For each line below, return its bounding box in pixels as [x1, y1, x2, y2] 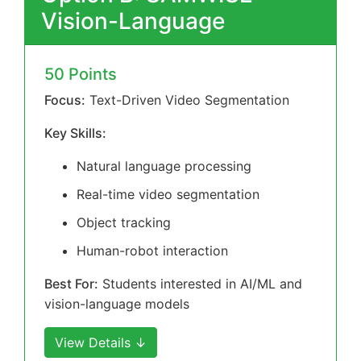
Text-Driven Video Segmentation [85, 92, 289, 108]
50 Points [44, 64, 117, 84]
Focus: [44, 92, 85, 108]
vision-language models [44, 296, 189, 312]
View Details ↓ [55, 334, 147, 351]
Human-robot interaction [77, 243, 228, 259]
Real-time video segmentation [77, 186, 259, 202]
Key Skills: [44, 125, 106, 141]
